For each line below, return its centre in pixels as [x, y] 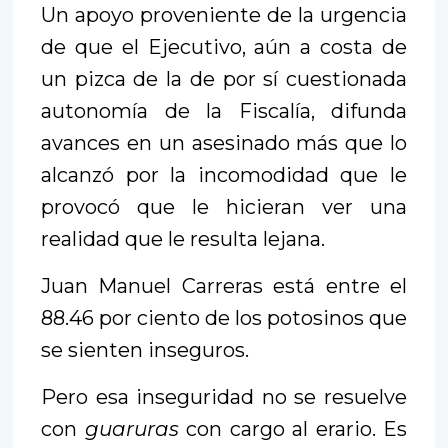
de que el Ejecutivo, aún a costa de [224, 46]
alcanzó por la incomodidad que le [224, 174]
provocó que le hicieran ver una [224, 206]
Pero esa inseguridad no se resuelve [224, 396]
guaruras [131, 428]
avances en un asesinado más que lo [224, 142]
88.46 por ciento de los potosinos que [224, 317]
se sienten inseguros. [145, 349]
